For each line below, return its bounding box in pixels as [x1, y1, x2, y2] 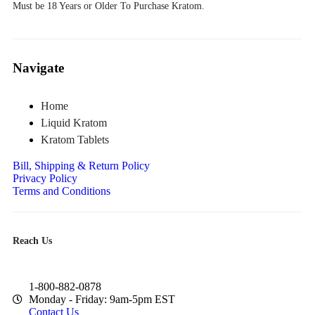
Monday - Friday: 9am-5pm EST [28, 292, 175, 305]
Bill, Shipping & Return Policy [13, 160, 150, 172]
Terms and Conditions [13, 185, 110, 198]
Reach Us [13, 235, 52, 246]
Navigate [13, 60, 64, 76]
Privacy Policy [13, 172, 77, 185]
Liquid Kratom [41, 117, 107, 129]
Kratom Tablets [41, 134, 109, 146]
